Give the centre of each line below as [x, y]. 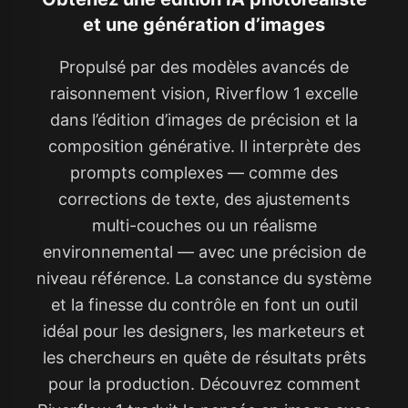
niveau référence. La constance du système [204, 278]
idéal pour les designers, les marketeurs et [204, 331]
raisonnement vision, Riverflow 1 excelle [204, 93]
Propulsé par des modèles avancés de [204, 66]
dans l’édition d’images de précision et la [204, 119]
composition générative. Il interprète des [204, 146]
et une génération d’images [204, 24]
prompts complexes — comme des [204, 172]
